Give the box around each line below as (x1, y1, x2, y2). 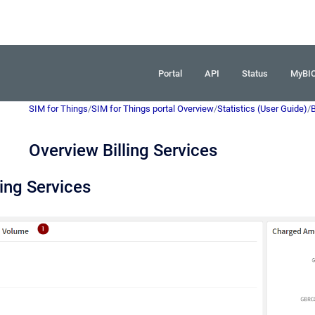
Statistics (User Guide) (217, 103, 307, 114)
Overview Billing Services (29, 141, 217, 160)
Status (242, 67, 268, 79)
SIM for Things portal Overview (91, 103, 214, 114)
